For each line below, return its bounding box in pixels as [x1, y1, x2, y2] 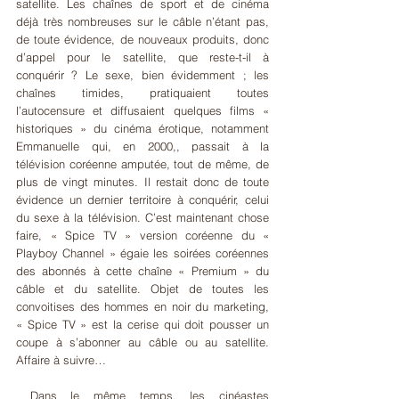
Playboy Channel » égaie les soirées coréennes [16, 245, 269, 260]
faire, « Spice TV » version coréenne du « [16, 227, 269, 242]
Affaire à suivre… [16, 352, 106, 367]
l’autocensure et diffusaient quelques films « [16, 102, 269, 118]
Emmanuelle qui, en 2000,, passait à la [16, 138, 269, 153]
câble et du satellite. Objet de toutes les [16, 281, 269, 296]
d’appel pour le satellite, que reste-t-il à [16, 49, 269, 64]
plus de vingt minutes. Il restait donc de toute [16, 174, 269, 189]
